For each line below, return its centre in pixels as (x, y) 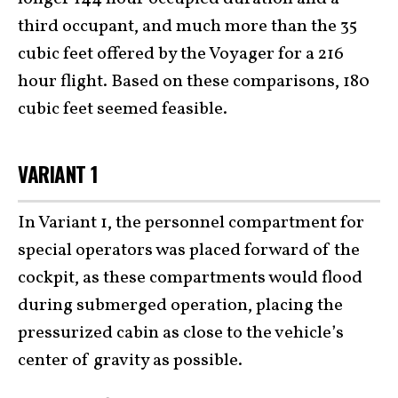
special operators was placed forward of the (189, 251)
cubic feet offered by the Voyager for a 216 (181, 54)
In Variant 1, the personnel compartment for (191, 223)
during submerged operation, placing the (180, 306)
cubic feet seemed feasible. (123, 109)
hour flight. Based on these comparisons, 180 (194, 81)
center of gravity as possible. (130, 361)
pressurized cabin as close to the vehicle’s (181, 334)
